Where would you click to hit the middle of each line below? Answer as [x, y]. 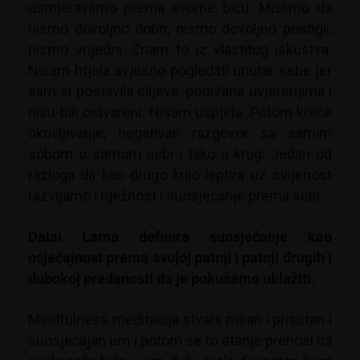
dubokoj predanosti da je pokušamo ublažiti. [172, 279]
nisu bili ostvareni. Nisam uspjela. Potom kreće [180, 112]
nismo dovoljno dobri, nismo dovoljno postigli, [180, 29]
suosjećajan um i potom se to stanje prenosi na [180, 341]
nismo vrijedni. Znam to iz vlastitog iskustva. [180, 50]
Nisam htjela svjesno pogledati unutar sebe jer [180, 71]
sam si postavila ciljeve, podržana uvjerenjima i [180, 92]
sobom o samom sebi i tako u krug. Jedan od [180, 154]
